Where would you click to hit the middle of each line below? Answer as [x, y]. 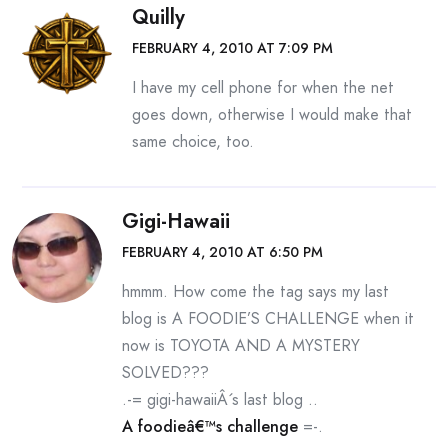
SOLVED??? [165, 372]
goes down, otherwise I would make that [272, 114]
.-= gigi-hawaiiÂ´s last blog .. [220, 399]
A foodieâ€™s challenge [210, 426]
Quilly [158, 17]
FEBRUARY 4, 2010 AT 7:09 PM [232, 48]
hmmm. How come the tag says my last [255, 291]
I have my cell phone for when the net [263, 87]
